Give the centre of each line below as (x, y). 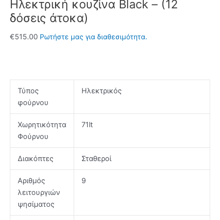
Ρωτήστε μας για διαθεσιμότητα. (94, 37)
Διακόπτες (35, 159)
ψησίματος (36, 205)
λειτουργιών (39, 193)
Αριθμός (31, 181)
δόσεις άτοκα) (49, 18)
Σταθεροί (96, 159)
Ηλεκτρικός (101, 91)
